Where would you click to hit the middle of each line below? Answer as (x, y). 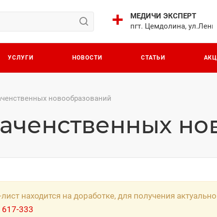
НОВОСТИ (87, 57)
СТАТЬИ (153, 57)
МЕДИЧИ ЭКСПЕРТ (163, 16)
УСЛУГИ (21, 57)
